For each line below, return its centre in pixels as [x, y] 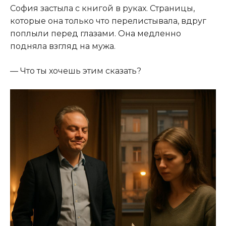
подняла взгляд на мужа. [63, 46]
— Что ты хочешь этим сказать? [76, 71]
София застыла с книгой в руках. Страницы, [102, 9]
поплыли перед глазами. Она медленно [96, 34]
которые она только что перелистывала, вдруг [108, 21]
